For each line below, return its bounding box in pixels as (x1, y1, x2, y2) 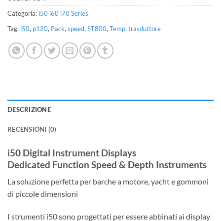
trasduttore (128, 24, 161, 33)
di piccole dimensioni (7, 189, 78, 199)
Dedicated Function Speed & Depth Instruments (7, 158, 207, 170)
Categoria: (7, 9, 38, 17)
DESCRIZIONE (7, 105, 51, 113)
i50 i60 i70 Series (38, 9, 88, 17)
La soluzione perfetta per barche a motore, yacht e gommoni (7, 177, 209, 186)
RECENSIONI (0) (7, 125, 57, 133)
